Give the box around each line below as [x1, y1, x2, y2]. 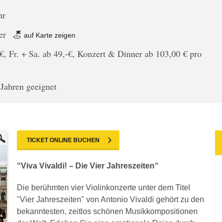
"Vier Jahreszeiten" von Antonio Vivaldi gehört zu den [17, 195, 204, 204]
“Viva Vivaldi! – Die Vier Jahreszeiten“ [17, 162, 159, 170]
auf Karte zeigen [22, 31, 76, 39]
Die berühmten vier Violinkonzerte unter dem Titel [17, 183, 190, 192]
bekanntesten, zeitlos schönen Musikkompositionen [17, 207, 198, 216]
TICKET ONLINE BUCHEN [27, 137, 100, 144]
